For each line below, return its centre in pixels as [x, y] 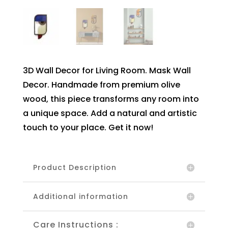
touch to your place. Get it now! [88, 127]
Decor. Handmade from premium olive [101, 84]
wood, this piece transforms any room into [111, 99]
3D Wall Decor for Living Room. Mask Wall [107, 70]
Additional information [80, 196]
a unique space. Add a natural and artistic [110, 113]
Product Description [75, 167]
